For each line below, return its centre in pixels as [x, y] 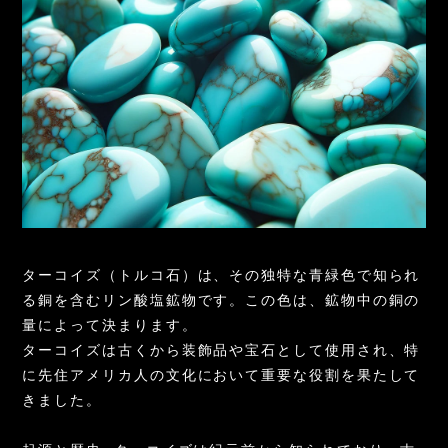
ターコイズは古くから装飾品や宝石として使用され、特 [221, 350]
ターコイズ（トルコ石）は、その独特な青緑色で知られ [221, 275]
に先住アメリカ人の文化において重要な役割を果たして [221, 375]
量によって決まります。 [110, 325]
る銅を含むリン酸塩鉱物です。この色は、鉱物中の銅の [221, 300]
